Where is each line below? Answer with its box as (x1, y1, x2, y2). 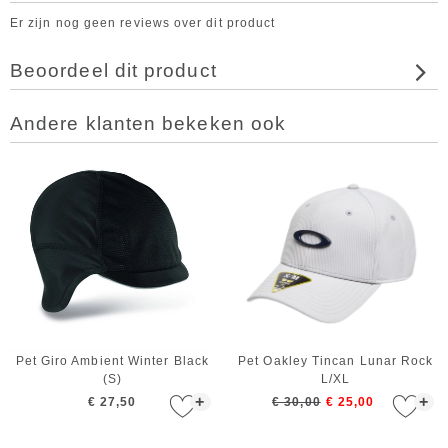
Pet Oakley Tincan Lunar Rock (238, 353, 434, 368)
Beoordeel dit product (10, 60, 217, 81)
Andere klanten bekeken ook (10, 113, 287, 134)
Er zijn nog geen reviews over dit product (10, 16, 276, 30)
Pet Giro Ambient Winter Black (15, 353, 209, 368)
